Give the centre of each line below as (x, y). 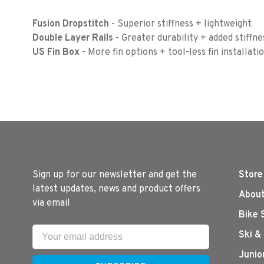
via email (51, 204)
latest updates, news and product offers (116, 189)
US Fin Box (56, 53)
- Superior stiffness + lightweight (180, 24)
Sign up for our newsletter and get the (115, 175)
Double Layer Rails (73, 39)
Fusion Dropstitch (71, 24)
